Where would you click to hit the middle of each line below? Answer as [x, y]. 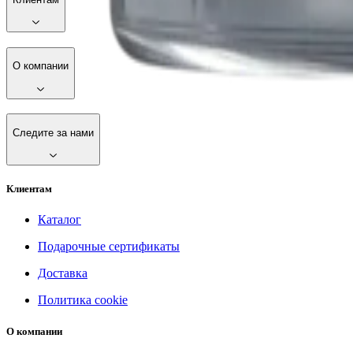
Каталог [59, 220]
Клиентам [29, 189]
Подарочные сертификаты [109, 247]
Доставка [63, 273]
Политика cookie [83, 300]
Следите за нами [53, 132]
